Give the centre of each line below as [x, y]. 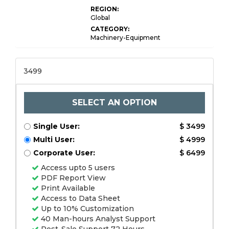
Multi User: [54, 140]
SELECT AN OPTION [114, 102]
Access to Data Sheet [79, 198]
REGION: [105, 9]
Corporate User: [64, 153]
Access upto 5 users [77, 168]
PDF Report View [72, 178]
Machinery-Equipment [125, 38]
